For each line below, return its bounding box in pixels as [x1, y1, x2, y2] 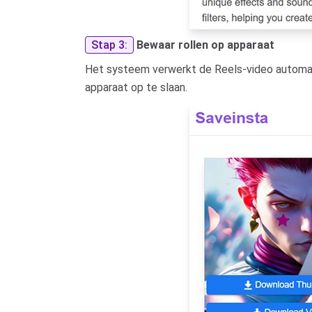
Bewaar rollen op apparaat [136, 38, 274, 52]
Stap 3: [91, 38, 127, 52]
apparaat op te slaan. [85, 81, 187, 94]
